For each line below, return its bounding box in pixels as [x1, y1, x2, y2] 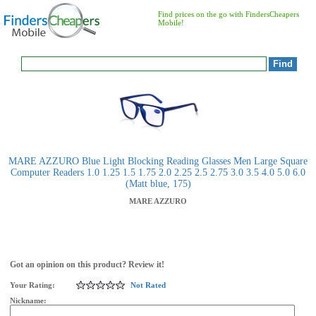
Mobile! [158, 18, 184, 27]
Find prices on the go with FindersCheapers [158, 10, 299, 18]
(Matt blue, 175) [125, 178, 191, 189]
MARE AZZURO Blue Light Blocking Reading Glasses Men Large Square [8, 156, 308, 166]
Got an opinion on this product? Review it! [10, 260, 164, 269]
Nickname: [10, 296, 49, 305]
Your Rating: [10, 281, 55, 289]
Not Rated [130, 281, 166, 289]
